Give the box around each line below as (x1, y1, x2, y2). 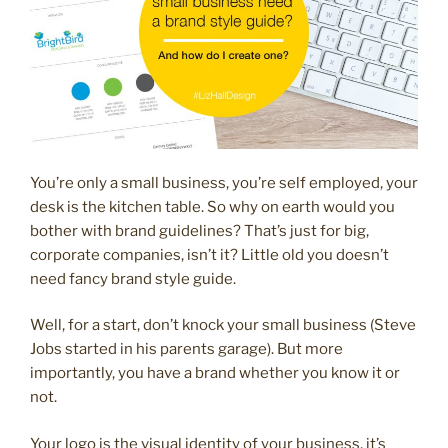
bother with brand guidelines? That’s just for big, (30, 221, 369, 240)
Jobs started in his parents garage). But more (30, 340, 343, 359)
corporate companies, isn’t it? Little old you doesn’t (30, 245, 389, 264)
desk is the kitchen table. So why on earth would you (30, 197, 395, 216)
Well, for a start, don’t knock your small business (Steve (30, 316, 416, 335)
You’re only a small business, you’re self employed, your (30, 173, 418, 192)
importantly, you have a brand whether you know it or (30, 364, 400, 383)
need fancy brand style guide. (30, 269, 236, 288)
